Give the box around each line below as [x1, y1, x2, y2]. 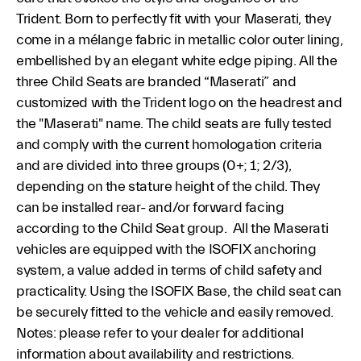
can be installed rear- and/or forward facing [15, 199, 284, 216]
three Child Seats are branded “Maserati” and [15, 73, 297, 90]
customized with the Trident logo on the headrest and [15, 94, 342, 111]
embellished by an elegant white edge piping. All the [15, 52, 338, 69]
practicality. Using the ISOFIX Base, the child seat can [15, 283, 342, 300]
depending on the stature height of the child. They [15, 178, 320, 195]
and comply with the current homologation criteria [15, 136, 322, 153]
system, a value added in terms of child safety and [15, 262, 322, 279]
